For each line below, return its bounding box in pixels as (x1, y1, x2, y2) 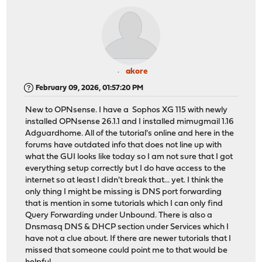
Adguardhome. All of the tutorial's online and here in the (25, 129, 235, 139)
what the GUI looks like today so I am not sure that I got (25, 153, 233, 162)
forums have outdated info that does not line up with (25, 141, 222, 150)
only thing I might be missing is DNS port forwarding (25, 188, 222, 197)
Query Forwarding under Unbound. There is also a (25, 211, 213, 220)
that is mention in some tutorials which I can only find (25, 199, 223, 209)
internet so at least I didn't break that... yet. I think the (25, 176, 224, 185)
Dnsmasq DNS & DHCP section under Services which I (25, 223, 229, 232)
